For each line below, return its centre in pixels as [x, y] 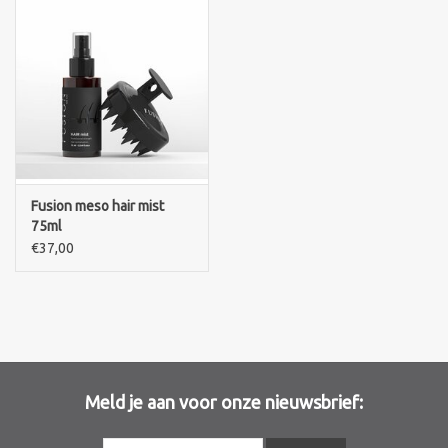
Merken [39, 41]
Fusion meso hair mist [97, 206]
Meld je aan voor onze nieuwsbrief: [224, 402]
